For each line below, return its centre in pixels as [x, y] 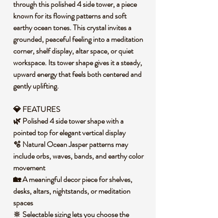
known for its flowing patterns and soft [70, 16]
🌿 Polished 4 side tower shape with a [68, 121]
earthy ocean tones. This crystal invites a [72, 27]
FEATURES [41, 109]
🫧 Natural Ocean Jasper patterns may [71, 144]
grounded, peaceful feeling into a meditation [78, 39]
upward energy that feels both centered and [77, 74]
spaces [23, 203]
